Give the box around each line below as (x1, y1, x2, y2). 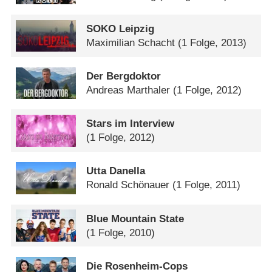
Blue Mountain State (86, 212, 185, 225)
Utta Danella (86, 165, 146, 177)
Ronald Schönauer (86, 179, 170, 191)
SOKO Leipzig (86, 22, 155, 35)
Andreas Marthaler (86, 84, 171, 97)
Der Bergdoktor (86, 70, 161, 83)
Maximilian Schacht (86, 36, 175, 49)
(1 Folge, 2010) (86, 226, 155, 239)
